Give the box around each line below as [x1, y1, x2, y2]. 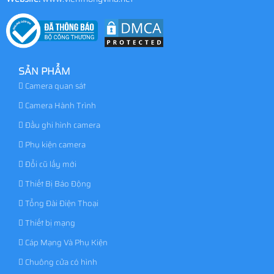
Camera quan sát [23, 79, 86, 92]
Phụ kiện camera [23, 138, 86, 151]
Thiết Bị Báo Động [23, 177, 91, 190]
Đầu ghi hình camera [23, 118, 100, 131]
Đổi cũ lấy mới [23, 157, 76, 171]
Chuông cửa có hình [23, 255, 97, 268]
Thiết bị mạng [23, 216, 75, 229]
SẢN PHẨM [18, 63, 70, 79]
